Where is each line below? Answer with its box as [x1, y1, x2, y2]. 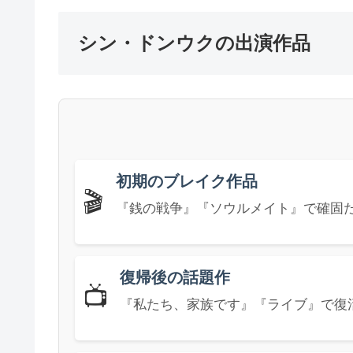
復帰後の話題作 [120, 269, 230, 286]
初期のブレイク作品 [116, 173, 258, 191]
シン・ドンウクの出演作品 [78, 32, 310, 54]
